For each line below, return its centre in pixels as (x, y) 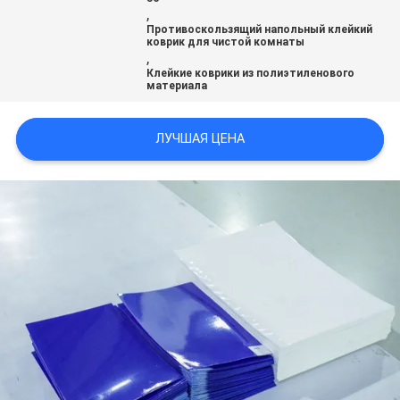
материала (177, 86)
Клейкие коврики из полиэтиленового (251, 74)
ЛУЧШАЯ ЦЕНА (200, 139)
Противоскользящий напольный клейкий (260, 30)
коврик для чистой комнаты (226, 42)
